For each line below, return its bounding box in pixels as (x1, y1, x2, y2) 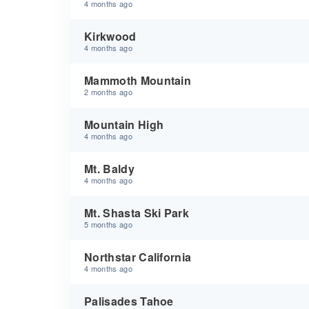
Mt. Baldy (84, 161, 134, 177)
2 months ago (84, 86, 132, 97)
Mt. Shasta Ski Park (84, 205, 190, 221)
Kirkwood (84, 28, 137, 44)
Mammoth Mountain (84, 72, 192, 88)
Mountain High (84, 117, 164, 132)
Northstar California (84, 249, 192, 265)
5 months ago (84, 219, 132, 230)
